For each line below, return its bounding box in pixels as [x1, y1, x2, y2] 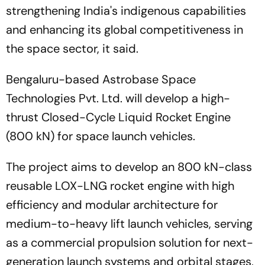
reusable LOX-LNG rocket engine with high [6, 178, 234, 193]
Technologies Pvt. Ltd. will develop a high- [6, 91, 230, 106]
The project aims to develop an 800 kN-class [6, 159, 252, 174]
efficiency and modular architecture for [6, 197, 218, 212]
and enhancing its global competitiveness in [6, 22, 243, 37]
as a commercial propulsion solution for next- [6, 235, 253, 250]
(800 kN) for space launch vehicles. [6, 128, 195, 144]
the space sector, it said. [6, 41, 138, 56]
